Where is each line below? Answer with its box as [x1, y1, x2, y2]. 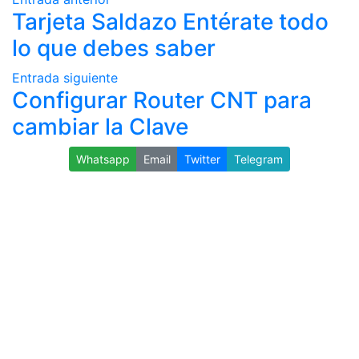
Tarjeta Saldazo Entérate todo [12, 8, 329, 36]
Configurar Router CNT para [12, 87, 312, 115]
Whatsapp [76, 152, 130, 167]
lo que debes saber [12, 34, 216, 63]
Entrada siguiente [12, 70, 118, 87]
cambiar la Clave [12, 113, 188, 141]
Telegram [234, 152, 283, 167]
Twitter [184, 152, 220, 167]
